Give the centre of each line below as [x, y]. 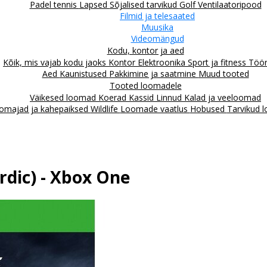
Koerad [114, 97]
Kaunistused [84, 73]
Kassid [142, 97]
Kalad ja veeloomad [223, 97]
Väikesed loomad [64, 97]
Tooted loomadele [145, 85]
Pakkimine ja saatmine [153, 73]
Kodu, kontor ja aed [145, 50]
